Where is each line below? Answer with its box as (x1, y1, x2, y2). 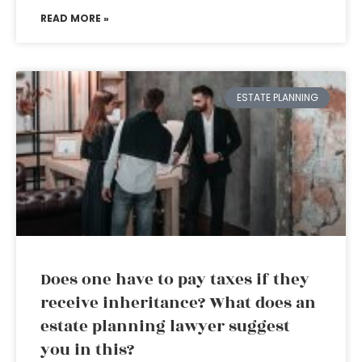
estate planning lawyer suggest (40, 314, 290, 339)
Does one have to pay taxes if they (40, 267, 309, 292)
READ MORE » (40, 11, 109, 25)
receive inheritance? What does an (40, 291, 316, 315)
